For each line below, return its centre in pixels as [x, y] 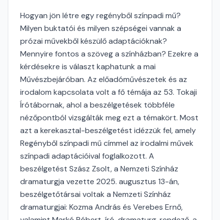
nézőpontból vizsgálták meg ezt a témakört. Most [109, 118]
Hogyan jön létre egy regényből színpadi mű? [100, 15]
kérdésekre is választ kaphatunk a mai [88, 67]
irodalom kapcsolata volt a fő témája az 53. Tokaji [109, 92]
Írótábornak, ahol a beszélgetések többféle [97, 105]
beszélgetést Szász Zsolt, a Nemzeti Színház [99, 169]
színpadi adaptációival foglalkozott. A [87, 156]
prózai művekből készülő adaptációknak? [94, 41]
